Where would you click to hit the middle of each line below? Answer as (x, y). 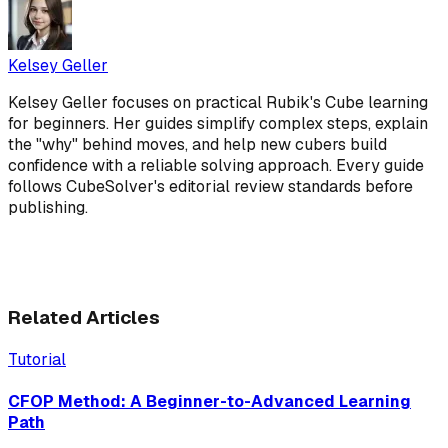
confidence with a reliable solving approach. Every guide (216, 166)
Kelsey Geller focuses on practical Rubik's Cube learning (218, 103)
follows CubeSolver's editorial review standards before (210, 187)
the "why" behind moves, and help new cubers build (197, 145)
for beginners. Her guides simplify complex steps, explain (218, 124)
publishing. (48, 208)
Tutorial (37, 359)
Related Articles (84, 318)
